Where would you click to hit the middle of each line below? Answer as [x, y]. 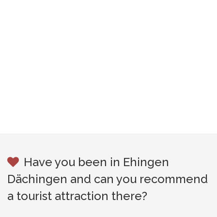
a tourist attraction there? [77, 196]
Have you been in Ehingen [96, 162]
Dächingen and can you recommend [108, 179]
